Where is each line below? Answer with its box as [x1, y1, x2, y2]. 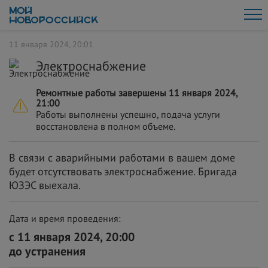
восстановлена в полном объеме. [36, 120, 175, 132]
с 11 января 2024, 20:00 [9, 229, 135, 245]
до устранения [9, 243, 86, 259]
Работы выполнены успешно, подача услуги [36, 108, 220, 120]
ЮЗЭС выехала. [9, 178, 81, 192]
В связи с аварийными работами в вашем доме [9, 151, 235, 165]
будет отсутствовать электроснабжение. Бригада [9, 165, 237, 178]
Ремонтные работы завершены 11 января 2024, [36, 87, 237, 99]
